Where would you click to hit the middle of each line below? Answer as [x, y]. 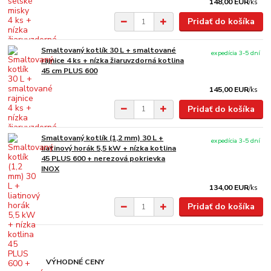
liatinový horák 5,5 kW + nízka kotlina [109, 148]
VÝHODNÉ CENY [76, 262]
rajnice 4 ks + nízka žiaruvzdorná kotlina [113, 60]
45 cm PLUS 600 [70, 70]
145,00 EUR [229, 89]
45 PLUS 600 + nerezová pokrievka [103, 158]
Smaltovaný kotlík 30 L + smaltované [109, 50]
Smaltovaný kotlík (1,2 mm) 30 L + [103, 138]
